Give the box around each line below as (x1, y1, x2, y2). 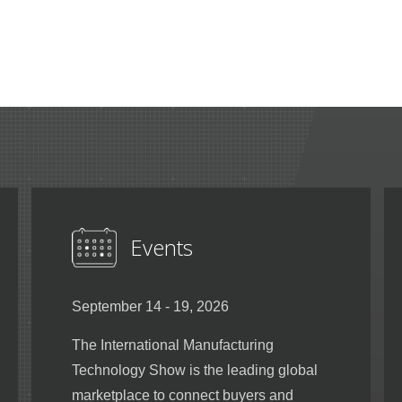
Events (129, 232, 193, 262)
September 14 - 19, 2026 (72, 298, 229, 314)
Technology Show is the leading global (72, 362, 318, 378)
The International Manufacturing (72, 336, 274, 353)
